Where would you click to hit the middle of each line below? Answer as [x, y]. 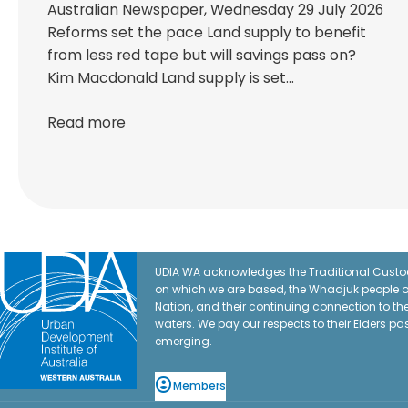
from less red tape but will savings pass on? [202, 55]
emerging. [184, 341]
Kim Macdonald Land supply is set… [171, 77]
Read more [87, 122]
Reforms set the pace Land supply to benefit [207, 32]
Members [199, 386]
